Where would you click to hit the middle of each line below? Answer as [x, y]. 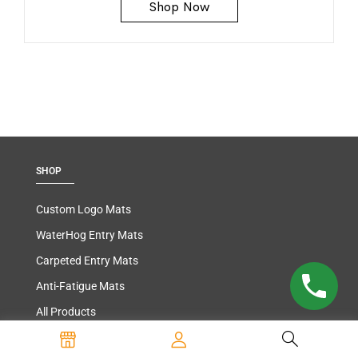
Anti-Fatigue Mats [80, 286]
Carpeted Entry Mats [87, 261]
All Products [66, 312]
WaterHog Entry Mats [89, 235]
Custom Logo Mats [84, 210]
